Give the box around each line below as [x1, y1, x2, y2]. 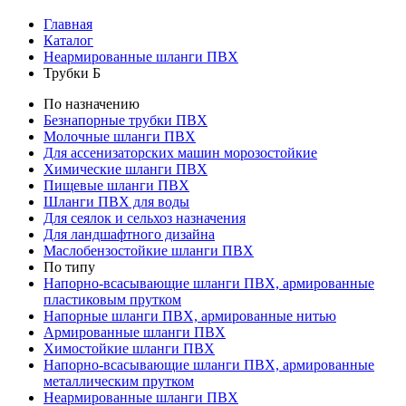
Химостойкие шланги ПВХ [43, 340, 215, 356]
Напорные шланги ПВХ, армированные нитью [43, 307, 336, 324]
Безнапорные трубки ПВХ [43, 111, 208, 128]
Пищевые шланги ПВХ [43, 177, 189, 193]
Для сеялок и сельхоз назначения [43, 209, 246, 226]
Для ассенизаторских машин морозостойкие [43, 144, 317, 160]
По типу [43, 258, 95, 275]
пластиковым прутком [43, 291, 181, 307]
